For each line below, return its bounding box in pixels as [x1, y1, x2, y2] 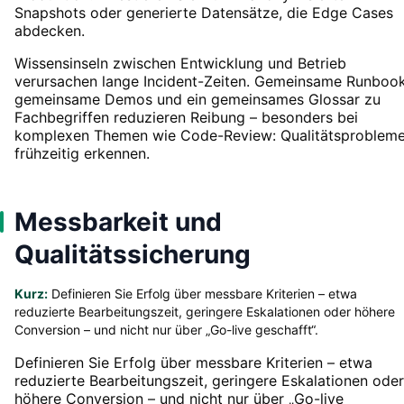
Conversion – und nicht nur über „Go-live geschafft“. [14, 321, 318, 337]
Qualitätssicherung [14, 238, 251, 270]
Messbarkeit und [14, 206, 222, 237]
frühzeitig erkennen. [14, 143, 150, 162]
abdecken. [14, 21, 85, 40]
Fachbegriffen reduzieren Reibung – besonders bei [14, 107, 358, 126]
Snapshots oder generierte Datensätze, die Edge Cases [14, 3, 393, 22]
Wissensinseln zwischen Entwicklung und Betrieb [14, 53, 346, 72]
